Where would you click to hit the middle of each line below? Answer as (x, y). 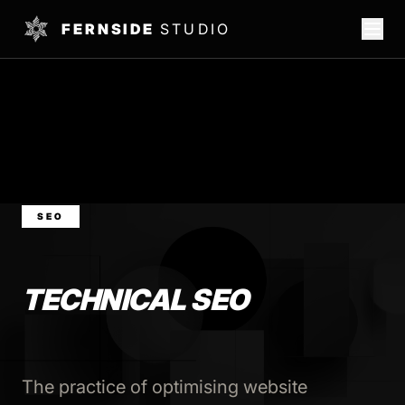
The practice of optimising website (165, 387)
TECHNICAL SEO (135, 300)
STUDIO (195, 29)
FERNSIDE (111, 29)
